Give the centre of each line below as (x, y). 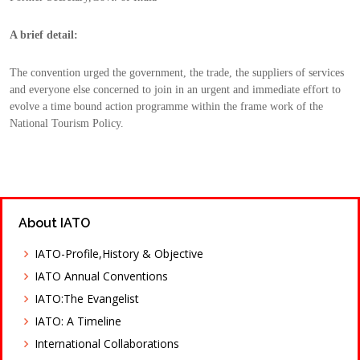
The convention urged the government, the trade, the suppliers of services (177, 73)
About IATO (54, 223)
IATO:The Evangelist (87, 299)
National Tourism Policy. (67, 123)
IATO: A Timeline (78, 321)
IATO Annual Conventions (101, 276)
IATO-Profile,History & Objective (119, 254)
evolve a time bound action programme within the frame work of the (166, 106)
